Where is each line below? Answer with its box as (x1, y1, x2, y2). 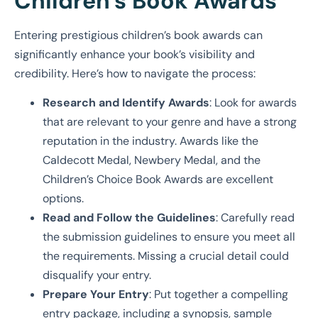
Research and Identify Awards (43, 94, 209, 110)
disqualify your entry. (43, 267, 151, 283)
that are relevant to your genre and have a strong (43, 114, 297, 129)
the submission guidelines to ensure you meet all (43, 229, 295, 244)
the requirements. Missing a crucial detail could (43, 248, 289, 263)
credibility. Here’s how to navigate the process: (14, 65, 256, 81)
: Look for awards (209, 94, 297, 110)
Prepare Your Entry (43, 286, 149, 302)
